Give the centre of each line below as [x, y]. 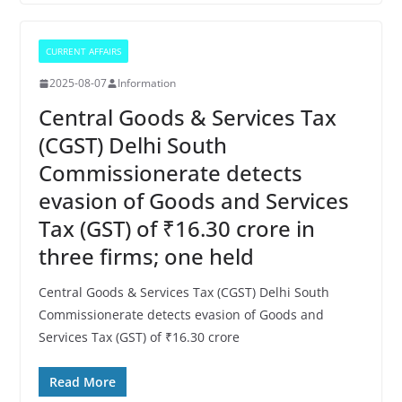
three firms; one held [146, 256]
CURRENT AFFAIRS [83, 51]
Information [146, 83]
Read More [82, 382]
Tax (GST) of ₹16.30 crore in [176, 228]
